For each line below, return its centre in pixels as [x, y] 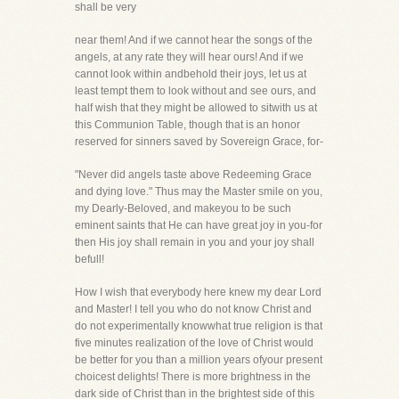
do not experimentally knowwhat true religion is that [199, 326]
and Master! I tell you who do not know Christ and [193, 309]
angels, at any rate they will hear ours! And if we [189, 57]
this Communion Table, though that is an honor [187, 125]
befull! [90, 259]
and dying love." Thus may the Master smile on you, [199, 191]
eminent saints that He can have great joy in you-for [199, 225]
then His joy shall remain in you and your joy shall [195, 242]
